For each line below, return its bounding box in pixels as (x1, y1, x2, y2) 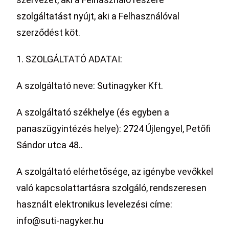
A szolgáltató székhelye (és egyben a (16, 107, 170, 118)
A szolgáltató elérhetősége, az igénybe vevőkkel (16, 166, 214, 177)
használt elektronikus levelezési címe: (16, 199, 173, 210)
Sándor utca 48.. (16, 140, 83, 150)
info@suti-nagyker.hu (16, 215, 104, 226)
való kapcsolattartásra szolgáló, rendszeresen (16, 182, 207, 193)
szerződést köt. (16, 27, 81, 38)
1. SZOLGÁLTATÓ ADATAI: (16, 54, 123, 64)
